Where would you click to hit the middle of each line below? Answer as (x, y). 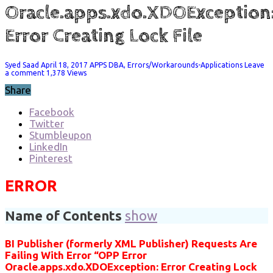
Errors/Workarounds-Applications (185, 65)
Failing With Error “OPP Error (76, 255)
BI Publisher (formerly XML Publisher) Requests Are (131, 243)
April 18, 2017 (64, 65)
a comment (25, 73)
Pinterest (51, 158)
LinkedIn (48, 146)
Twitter (47, 123)
